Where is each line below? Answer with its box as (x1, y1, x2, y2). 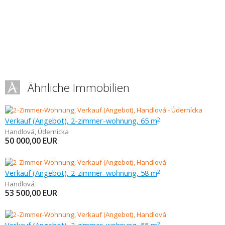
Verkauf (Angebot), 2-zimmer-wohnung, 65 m (5, 116, 157, 126)
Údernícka (38, 127, 69, 136)
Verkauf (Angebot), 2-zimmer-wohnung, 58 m (5, 168, 157, 178)
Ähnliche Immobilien (28, 80, 130, 95)
